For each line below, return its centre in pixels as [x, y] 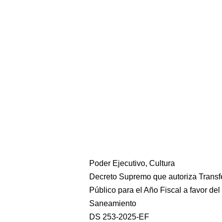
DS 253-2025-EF [119, 217]
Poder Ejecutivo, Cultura [132, 163]
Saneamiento [113, 203]
